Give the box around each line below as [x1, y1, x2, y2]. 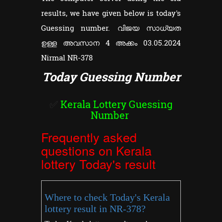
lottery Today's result [41, 155, 156, 173]
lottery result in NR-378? [44, 203, 146, 214]
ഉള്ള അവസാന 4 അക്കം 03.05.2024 [41, 38, 181, 48]
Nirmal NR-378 [41, 53, 93, 63]
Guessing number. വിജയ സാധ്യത [41, 23, 181, 33]
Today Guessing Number [42, 69, 180, 85]
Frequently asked [41, 128, 137, 146]
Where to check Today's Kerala [44, 191, 170, 203]
